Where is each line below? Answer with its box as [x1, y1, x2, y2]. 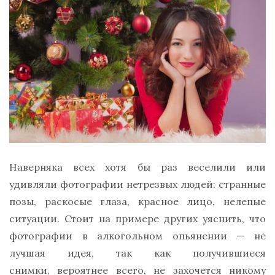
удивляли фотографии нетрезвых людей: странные [9, 178, 266, 191]
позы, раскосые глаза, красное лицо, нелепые [9, 195, 266, 208]
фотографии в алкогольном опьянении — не [9, 230, 266, 242]
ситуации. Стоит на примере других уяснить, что [9, 212, 266, 225]
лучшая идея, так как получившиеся [9, 247, 266, 260]
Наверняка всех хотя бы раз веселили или [9, 161, 266, 174]
